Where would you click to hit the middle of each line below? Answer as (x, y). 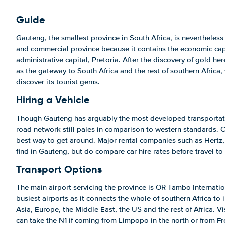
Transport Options (59, 169)
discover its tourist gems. (58, 82)
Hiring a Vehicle (53, 100)
